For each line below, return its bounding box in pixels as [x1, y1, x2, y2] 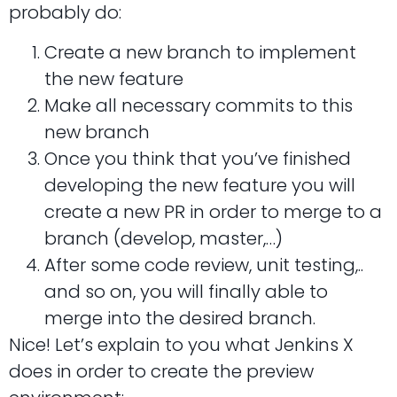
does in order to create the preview [9, 358, 314, 384]
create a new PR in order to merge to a [44, 198, 382, 224]
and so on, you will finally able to [44, 278, 328, 304]
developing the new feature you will [44, 172, 355, 198]
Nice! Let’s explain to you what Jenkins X [9, 331, 354, 357]
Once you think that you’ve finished [44, 145, 351, 171]
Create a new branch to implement [44, 39, 356, 65]
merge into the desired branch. [44, 305, 315, 331]
